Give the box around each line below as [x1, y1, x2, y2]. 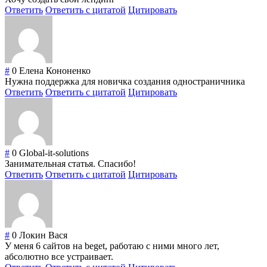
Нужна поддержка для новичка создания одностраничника [5, 76, 245, 87]
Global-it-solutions [19, 148, 89, 159]
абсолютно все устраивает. [5, 252, 113, 262]
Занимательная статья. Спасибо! [5, 159, 136, 169]
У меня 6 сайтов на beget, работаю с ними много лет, [5, 241, 219, 252]
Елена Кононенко [19, 66, 91, 76]
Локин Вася [19, 230, 67, 241]
